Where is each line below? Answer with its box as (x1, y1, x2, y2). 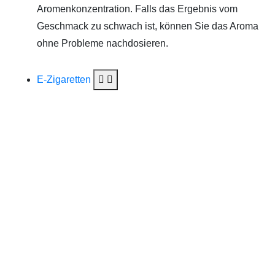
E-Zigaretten (37, 74, 93, 85)
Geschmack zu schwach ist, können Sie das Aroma (37, 21, 258, 31)
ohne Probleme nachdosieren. (37, 38, 168, 48)
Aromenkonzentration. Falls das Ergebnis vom (37, 4, 238, 14)
